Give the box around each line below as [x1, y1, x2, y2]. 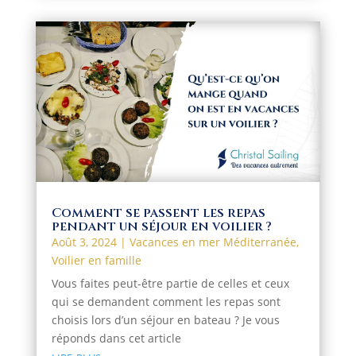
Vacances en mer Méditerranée [129, 234, 296, 250]
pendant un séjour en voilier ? [51, 218, 272, 235]
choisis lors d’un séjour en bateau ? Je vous [51, 312, 280, 327]
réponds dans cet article [51, 331, 181, 346]
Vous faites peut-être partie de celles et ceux [51, 276, 289, 291]
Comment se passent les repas [51, 204, 265, 222]
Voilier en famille [51, 253, 141, 268]
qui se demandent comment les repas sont [51, 294, 281, 309]
